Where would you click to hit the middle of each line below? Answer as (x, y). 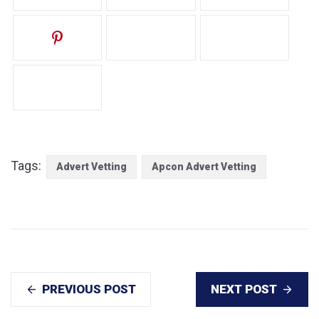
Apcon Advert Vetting (204, 166)
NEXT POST (244, 289)
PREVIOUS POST (89, 289)
